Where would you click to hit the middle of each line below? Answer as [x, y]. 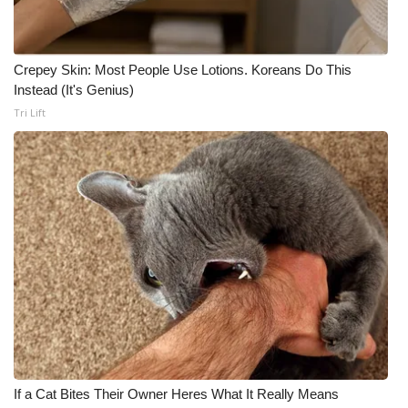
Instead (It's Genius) [74, 90]
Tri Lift [30, 112]
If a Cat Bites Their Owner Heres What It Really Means [176, 394]
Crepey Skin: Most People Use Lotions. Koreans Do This [183, 70]
